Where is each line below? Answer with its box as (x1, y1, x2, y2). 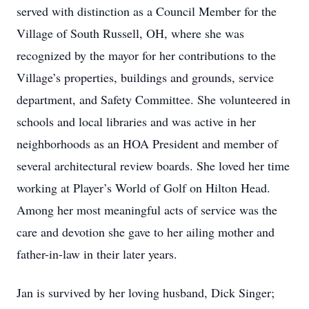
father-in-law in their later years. (17, 246, 177, 262)
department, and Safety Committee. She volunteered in (17, 91, 290, 108)
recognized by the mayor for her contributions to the (17, 47, 276, 63)
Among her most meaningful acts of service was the (17, 201, 277, 218)
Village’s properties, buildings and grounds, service (17, 69, 274, 86)
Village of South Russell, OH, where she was (17, 25, 244, 41)
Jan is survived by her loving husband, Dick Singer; (17, 284, 275, 301)
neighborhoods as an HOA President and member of (17, 135, 278, 152)
